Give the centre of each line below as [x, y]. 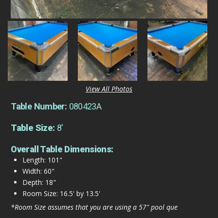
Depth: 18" [39, 182]
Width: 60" [38, 171]
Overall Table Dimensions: [62, 149]
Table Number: [40, 107]
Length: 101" [42, 160]
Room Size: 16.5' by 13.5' [61, 194]
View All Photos [109, 89]
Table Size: [34, 128]
